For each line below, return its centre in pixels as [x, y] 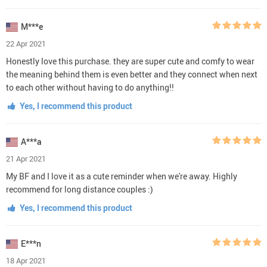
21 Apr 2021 [26, 158]
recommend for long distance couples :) [80, 189]
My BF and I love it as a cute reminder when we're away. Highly [122, 176]
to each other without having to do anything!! [90, 87]
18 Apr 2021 [26, 260]
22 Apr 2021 [26, 43]
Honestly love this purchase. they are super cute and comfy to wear [130, 61]
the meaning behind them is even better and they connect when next [132, 74]
